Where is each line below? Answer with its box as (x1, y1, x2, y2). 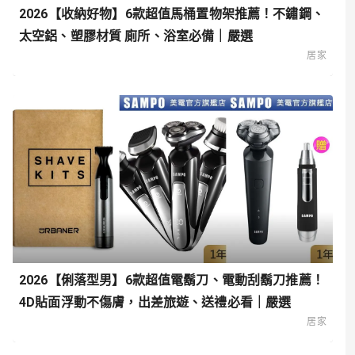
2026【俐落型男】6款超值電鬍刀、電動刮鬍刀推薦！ (19, 273, 324, 288)
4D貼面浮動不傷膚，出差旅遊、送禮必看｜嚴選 (19, 295, 292, 311)
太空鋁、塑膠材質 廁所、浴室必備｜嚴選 (19, 28, 253, 44)
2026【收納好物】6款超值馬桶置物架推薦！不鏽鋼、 (19, 6, 324, 21)
